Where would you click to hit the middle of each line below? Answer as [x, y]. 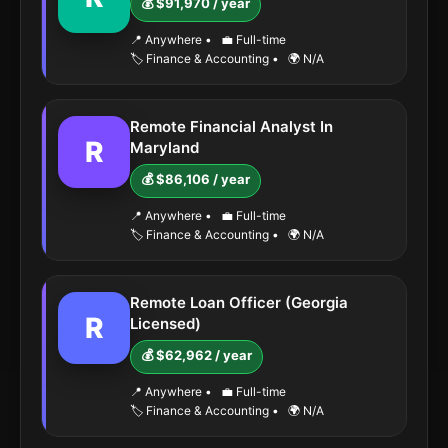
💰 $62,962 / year [196, 355]
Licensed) [165, 323]
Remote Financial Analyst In [231, 126]
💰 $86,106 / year [195, 179]
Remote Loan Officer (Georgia [239, 302]
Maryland [164, 147]
